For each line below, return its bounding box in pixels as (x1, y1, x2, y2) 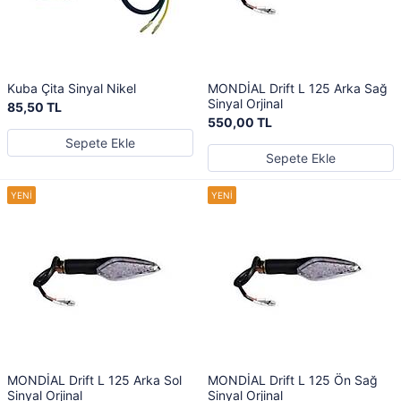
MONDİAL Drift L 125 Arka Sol (7, 372, 182, 388)
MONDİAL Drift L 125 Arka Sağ (208, 81, 388, 96)
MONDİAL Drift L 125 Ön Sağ (208, 372, 378, 388)
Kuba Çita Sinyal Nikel (7, 81, 136, 96)
